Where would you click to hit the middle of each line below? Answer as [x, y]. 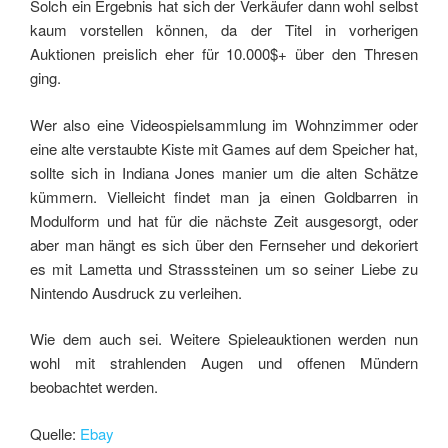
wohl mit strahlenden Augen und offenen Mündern [224, 363]
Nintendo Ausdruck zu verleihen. [136, 292]
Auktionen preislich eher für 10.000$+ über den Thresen [224, 54]
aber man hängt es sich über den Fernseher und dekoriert [224, 244]
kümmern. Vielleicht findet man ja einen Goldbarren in [224, 196]
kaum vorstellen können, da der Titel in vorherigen [224, 30]
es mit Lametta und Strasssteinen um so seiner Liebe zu [224, 268]
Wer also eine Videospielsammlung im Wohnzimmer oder [224, 124]
